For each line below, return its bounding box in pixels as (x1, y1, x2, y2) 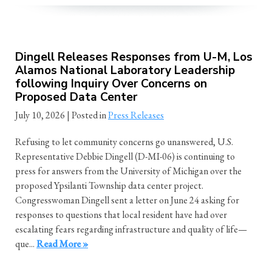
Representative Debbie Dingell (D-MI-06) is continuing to (15, 149, 235, 163)
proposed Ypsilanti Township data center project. (15, 178, 203, 192)
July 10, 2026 (15, 108, 65, 121)
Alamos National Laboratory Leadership (15, 63, 235, 79)
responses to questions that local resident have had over (15, 208, 227, 221)
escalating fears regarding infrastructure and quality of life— (15, 222, 247, 236)
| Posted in (67, 108, 108, 121)
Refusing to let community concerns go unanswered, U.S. (15, 135, 233, 148)
